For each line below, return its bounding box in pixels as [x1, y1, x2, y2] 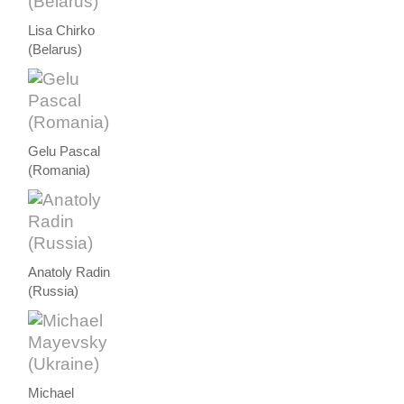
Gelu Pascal [28, 144, 101, 160]
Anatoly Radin [28, 265, 111, 280]
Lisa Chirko [28, 23, 96, 39]
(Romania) [28, 163, 91, 179]
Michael [28, 386, 75, 401]
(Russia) [28, 284, 79, 299]
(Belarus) [28, 42, 83, 58]
